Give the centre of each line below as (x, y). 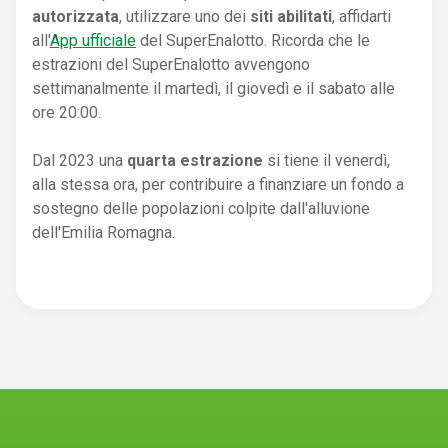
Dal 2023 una (79, 160)
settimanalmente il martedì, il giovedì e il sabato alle (213, 88)
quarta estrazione (197, 160)
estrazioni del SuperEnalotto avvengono (171, 64)
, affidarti (361, 16)
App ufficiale (93, 40)
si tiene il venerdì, (328, 160)
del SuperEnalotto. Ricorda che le (253, 40)
